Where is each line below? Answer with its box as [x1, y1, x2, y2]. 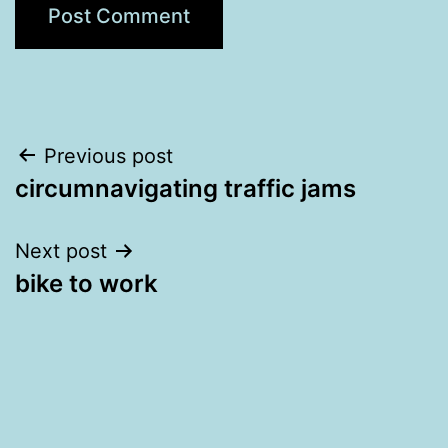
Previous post [44, 143, 173, 168]
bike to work [15, 268, 158, 298]
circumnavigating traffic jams [15, 173, 356, 203]
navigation [14, 184, 189, 229]
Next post [15, 238, 107, 263]
